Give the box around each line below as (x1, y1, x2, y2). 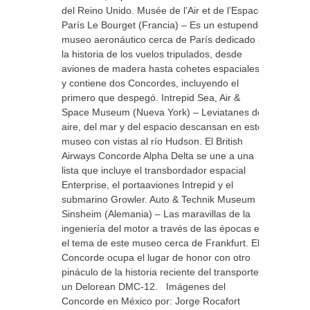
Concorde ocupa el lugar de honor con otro (62, 252, 250, 263)
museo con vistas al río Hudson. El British (62, 136, 243, 147)
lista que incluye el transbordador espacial (62, 165, 246, 176)
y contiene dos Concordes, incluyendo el (62, 77, 239, 89)
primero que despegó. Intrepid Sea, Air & (62, 92, 240, 103)
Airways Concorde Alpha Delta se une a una (62, 150, 254, 161)
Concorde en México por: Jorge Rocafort (62, 295, 240, 307)
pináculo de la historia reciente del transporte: (62, 266, 262, 277)
